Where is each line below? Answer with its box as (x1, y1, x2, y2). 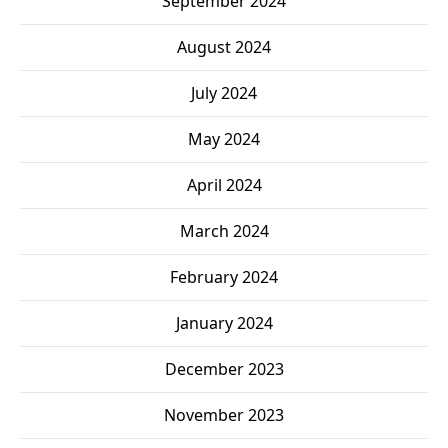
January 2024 (175, 312, 273, 335)
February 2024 (170, 266, 278, 289)
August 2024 (177, 36, 271, 59)
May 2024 (188, 128, 260, 151)
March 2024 (179, 220, 269, 243)
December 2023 (164, 358, 284, 381)
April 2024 (186, 174, 262, 197)
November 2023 (164, 404, 284, 427)
